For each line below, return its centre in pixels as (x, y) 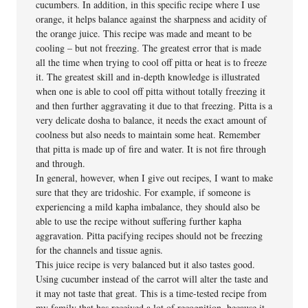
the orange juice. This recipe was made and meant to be (144, 33)
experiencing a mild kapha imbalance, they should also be (148, 206)
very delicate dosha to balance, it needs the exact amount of (152, 120)
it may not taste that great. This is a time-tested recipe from (152, 293)
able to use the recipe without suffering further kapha (139, 221)
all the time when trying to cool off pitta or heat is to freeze (152, 62)
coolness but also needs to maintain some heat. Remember (148, 134)
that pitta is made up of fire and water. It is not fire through (151, 148)
